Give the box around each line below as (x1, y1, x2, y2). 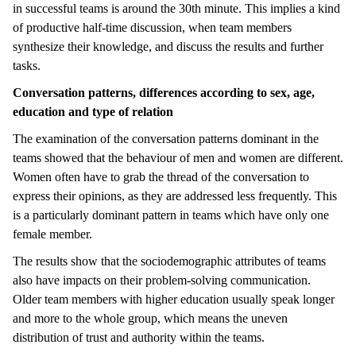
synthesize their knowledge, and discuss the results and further (13, 39, 323, 53)
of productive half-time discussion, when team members (13, 20, 292, 34)
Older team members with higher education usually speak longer (13, 292, 335, 306)
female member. (13, 226, 95, 241)
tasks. (13, 58, 44, 72)
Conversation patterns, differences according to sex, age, (13, 85, 315, 99)
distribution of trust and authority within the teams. (13, 330, 271, 344)
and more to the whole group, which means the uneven (13, 311, 288, 325)
